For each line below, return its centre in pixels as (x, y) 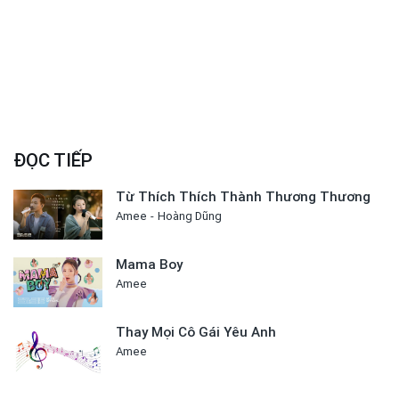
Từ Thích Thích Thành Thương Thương (243, 196)
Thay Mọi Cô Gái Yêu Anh (196, 333)
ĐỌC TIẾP (53, 160)
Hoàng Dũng (190, 216)
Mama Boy (149, 265)
